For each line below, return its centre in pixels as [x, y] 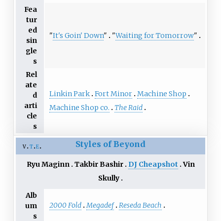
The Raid [128, 107]
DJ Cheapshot [153, 165]
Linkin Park [69, 93]
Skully [109, 178]
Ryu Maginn [48, 165]
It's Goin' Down [78, 35]
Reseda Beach [140, 205]
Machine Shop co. [79, 107]
